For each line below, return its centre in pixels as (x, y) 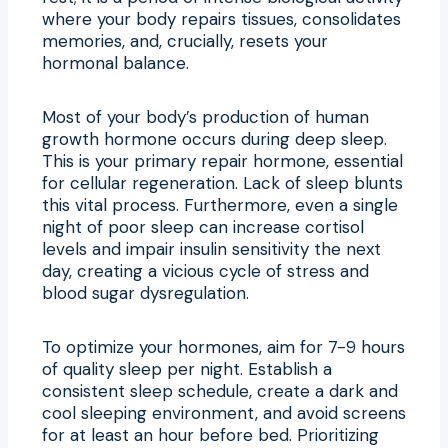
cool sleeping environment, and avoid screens (224, 412)
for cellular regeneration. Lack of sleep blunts (222, 182)
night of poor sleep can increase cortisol (203, 226)
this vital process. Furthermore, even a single (220, 204)
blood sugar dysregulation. (145, 292)
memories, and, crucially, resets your (185, 40)
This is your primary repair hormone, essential (222, 160)
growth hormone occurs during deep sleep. (214, 138)
